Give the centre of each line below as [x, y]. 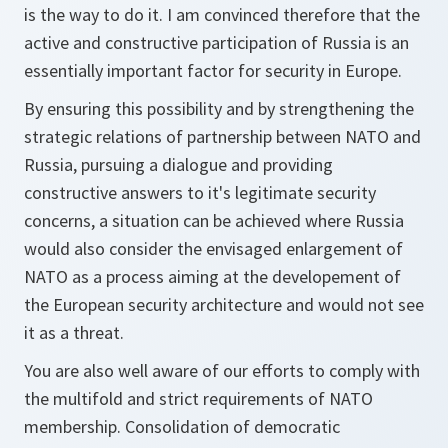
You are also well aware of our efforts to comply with [222, 370]
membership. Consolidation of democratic [182, 426]
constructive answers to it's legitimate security [200, 192]
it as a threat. [74, 332]
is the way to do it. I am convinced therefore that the [222, 14]
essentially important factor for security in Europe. [213, 70]
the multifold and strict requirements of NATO [198, 398]
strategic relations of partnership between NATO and [222, 136]
